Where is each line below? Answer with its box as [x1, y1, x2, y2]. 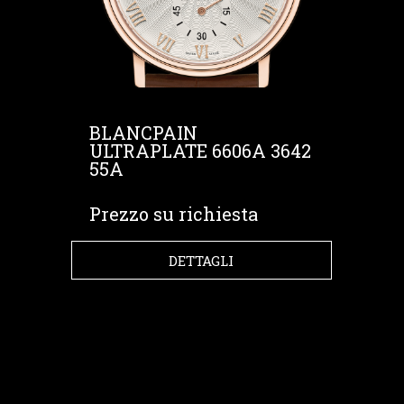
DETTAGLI [169, 251, 234, 270]
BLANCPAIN [88, 121, 197, 144]
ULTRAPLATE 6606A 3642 [88, 139, 311, 162]
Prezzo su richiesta [88, 202, 258, 225]
